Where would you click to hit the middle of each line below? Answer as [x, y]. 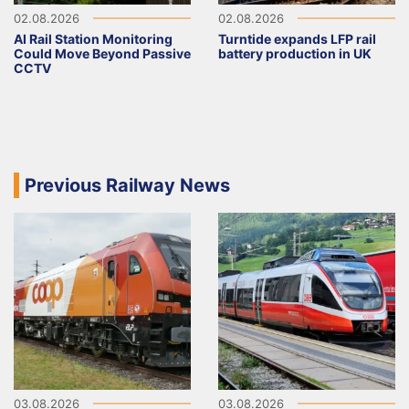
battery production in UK [295, 53]
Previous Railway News [127, 185]
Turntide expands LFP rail [297, 38]
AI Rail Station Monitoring [93, 38]
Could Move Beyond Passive [102, 53]
